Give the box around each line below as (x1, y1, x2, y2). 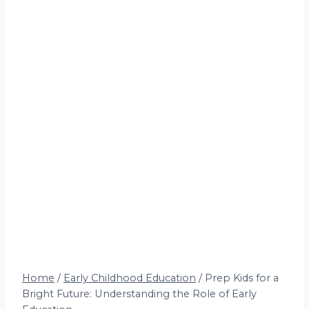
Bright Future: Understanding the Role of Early (22, 287, 257, 300)
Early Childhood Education (63, 271, 196, 284)
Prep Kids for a (205, 271, 279, 284)
